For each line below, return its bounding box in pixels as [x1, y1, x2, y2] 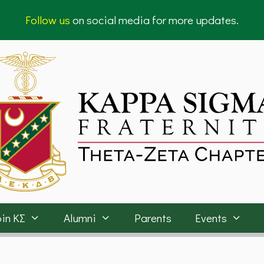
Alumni [64, 210, 96, 225]
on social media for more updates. [70, 12, 239, 27]
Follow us [25, 12, 70, 27]
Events [195, 210, 227, 225]
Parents [134, 210, 172, 225]
